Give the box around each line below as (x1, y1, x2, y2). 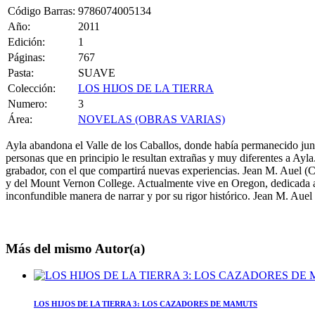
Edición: (8, 35, 45, 48)
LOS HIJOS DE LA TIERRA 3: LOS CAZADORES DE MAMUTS (34, 300, 257, 309)
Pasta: (8, 66, 34, 79)
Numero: (8, 97, 47, 110)
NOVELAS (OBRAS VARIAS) (78, 112, 225, 125)
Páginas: (8, 51, 45, 63)
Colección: (8, 82, 56, 94)
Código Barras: (8, 4, 75, 17)
